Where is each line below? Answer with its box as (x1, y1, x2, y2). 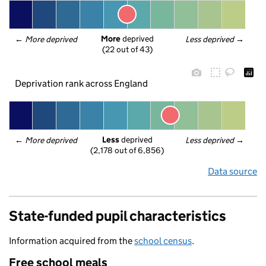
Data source (208, 166, 257, 177)
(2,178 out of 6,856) (90, 145, 164, 156)
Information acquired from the (9, 235, 134, 246)
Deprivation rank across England (14, 77, 148, 89)
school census (134, 235, 192, 246)
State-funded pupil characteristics (9, 207, 226, 224)
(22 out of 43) (102, 44, 153, 55)
